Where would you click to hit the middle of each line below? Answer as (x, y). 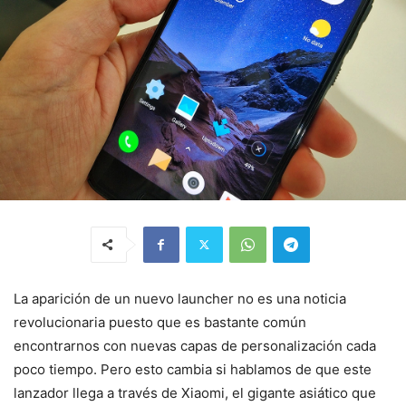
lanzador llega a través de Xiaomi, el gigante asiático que (195, 392)
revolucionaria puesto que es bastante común (160, 322)
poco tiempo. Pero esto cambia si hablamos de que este (193, 369)
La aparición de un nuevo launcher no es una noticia (180, 298)
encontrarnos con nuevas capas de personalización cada (195, 345)
